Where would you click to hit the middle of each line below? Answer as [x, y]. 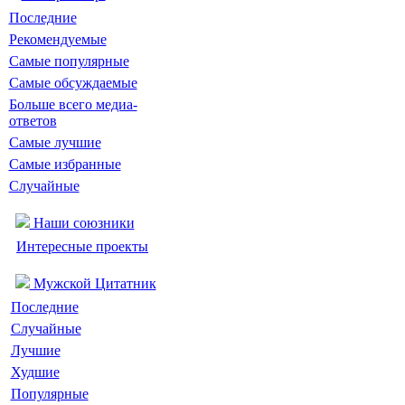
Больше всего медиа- [73, 104]
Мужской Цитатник [93, 283]
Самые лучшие [55, 142]
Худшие [35, 372]
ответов [33, 121]
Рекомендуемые [57, 39]
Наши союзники [82, 223]
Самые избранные [65, 164]
